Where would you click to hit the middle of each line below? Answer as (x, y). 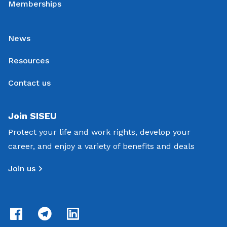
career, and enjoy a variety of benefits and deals (101, 146)
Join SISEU (32, 116)
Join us (22, 168)
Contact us (29, 83)
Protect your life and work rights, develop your (99, 132)
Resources (29, 60)
